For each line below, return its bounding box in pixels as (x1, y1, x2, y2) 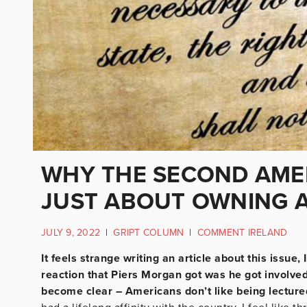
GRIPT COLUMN (113, 226, 184, 238)
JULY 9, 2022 (41, 226, 100, 238)
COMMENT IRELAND (197, 226, 288, 238)
